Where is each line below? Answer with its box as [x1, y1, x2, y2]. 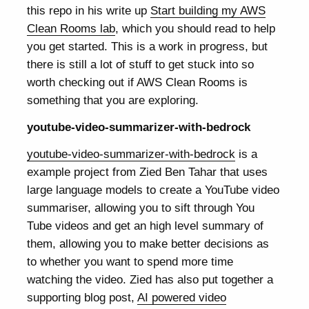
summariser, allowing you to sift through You [27, 201, 255, 215]
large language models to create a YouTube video [27, 183, 280, 197]
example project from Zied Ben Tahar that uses [27, 165, 268, 179]
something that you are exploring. [27, 93, 199, 108]
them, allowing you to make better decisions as [27, 237, 270, 251]
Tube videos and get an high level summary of [27, 219, 264, 233]
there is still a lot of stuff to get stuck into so [27, 57, 255, 72]
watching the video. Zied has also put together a [27, 272, 274, 287]
